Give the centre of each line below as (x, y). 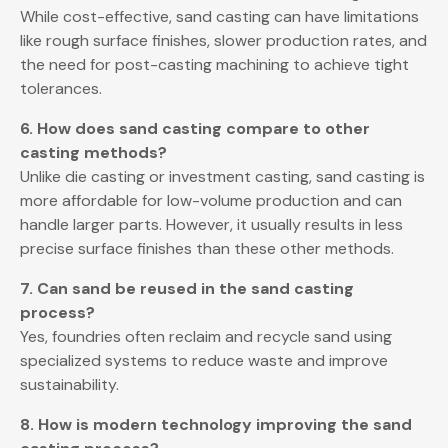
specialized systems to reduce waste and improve (204, 361)
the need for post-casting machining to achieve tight (214, 65)
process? (57, 313)
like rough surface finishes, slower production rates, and (223, 41)
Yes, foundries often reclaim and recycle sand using (206, 337)
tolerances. (61, 89)
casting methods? (93, 153)
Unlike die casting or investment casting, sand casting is (222, 177)
